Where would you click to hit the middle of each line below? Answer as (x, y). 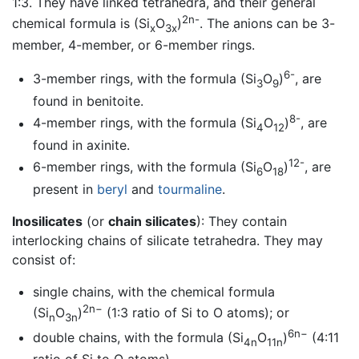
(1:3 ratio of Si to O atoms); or (196, 313)
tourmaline (190, 189)
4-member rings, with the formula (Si (144, 123)
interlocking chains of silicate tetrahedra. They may (167, 240)
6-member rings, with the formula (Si (144, 167)
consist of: (44, 259)
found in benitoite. (88, 101)
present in (65, 189)
